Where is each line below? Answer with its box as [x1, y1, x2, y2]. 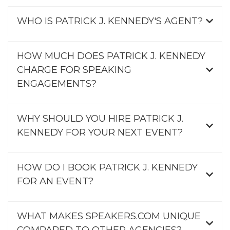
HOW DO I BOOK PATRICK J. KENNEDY [17, 161, 198, 173]
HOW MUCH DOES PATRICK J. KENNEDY [17, 50, 205, 62]
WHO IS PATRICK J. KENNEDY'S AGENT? [17, 15, 203, 27]
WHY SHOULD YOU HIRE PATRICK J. [17, 112, 183, 124]
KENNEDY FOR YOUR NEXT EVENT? [17, 126, 183, 138]
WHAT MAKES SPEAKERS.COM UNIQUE [17, 210, 201, 222]
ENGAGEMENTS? [17, 78, 97, 89]
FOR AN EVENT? [17, 175, 93, 187]
